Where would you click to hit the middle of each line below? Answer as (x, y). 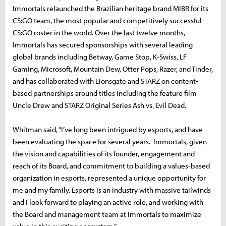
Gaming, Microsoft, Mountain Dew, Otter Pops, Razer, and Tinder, (113, 69)
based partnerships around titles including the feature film (105, 93)
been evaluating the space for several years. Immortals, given (110, 141)
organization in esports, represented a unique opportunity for (109, 178)
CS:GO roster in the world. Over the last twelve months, (99, 32)
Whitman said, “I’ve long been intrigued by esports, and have (108, 129)
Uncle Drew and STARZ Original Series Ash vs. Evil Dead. (101, 105)
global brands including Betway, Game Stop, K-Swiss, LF (100, 56)
